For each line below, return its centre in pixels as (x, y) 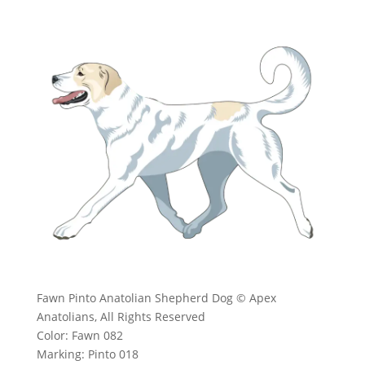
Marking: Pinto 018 (87, 354)
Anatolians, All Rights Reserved (121, 316)
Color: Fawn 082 (79, 335)
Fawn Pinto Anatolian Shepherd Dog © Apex (156, 297)
